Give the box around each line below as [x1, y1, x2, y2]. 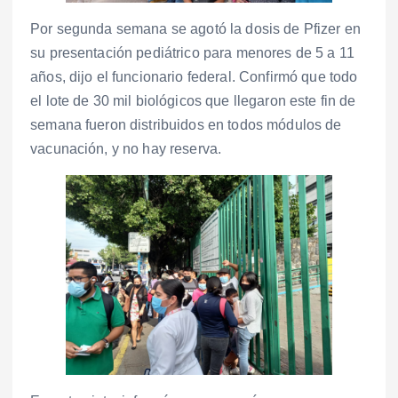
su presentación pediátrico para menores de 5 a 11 [30, 45, 354, 61]
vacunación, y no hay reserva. [30, 141, 222, 157]
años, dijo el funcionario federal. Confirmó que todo [30, 69, 358, 85]
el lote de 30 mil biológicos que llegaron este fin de [30, 93, 356, 109]
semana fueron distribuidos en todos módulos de [30, 117, 342, 133]
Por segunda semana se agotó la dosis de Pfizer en [30, 21, 361, 37]
